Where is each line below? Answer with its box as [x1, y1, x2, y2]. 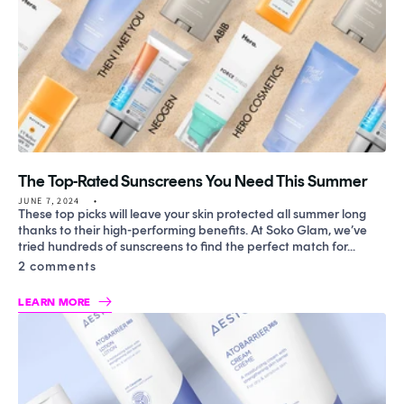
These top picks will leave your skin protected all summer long [18, 206, 366, 222]
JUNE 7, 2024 [18, 194, 80, 207]
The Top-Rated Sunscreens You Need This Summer [18, 170, 368, 191]
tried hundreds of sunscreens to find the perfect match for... [18, 238, 355, 254]
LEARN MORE [18, 295, 91, 308]
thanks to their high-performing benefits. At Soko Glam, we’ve [18, 222, 367, 238]
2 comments [18, 258, 96, 274]
